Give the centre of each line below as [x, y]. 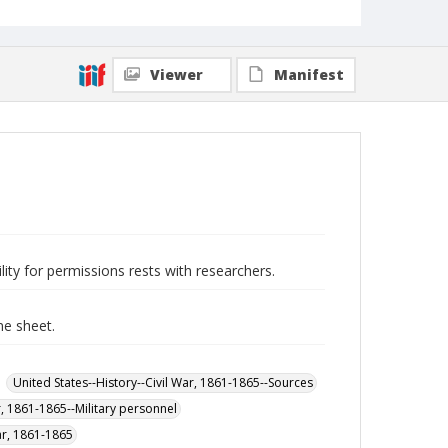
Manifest [309, 74]
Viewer [176, 74]
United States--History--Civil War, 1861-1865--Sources [163, 382]
